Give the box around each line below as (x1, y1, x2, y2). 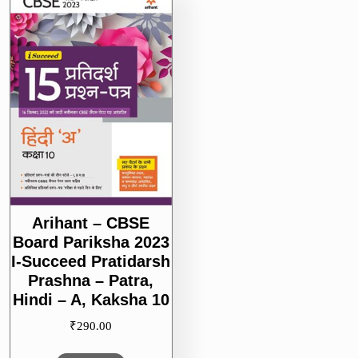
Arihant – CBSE (32, 214, 150, 233)
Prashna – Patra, (28, 272, 154, 290)
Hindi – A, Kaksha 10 (12, 291, 169, 309)
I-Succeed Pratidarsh (11, 253, 171, 271)
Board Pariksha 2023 (12, 233, 169, 252)
